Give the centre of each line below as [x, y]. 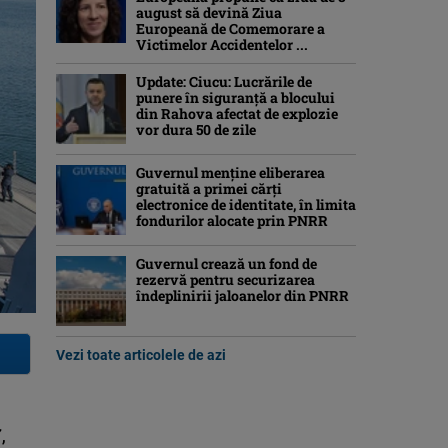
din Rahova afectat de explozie [237, 113]
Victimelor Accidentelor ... [222, 44]
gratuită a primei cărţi [209, 188]
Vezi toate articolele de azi [141, 355]
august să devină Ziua [209, 12]
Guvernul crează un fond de [226, 263]
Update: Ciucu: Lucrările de [224, 81]
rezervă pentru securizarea [225, 279]
